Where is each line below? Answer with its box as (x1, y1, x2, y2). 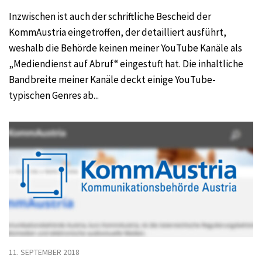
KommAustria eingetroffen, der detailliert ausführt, (9, 25, 226, 39)
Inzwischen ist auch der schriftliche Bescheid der (9, 9, 211, 23)
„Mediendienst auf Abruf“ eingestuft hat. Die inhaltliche (9, 57, 243, 70)
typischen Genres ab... (9, 88, 99, 102)
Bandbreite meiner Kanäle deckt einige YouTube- (9, 73, 216, 86)
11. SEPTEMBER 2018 (9, 246, 80, 257)
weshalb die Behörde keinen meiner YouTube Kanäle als (9, 41, 242, 54)
